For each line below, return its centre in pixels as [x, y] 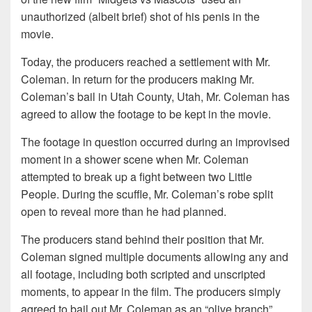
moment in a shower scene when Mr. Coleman [135, 159]
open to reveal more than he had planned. [124, 212]
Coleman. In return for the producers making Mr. [138, 79]
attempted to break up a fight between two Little [136, 177]
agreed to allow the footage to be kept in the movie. [146, 114]
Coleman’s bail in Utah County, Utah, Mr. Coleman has [155, 97]
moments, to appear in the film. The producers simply [151, 292]
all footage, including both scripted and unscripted [143, 274]
